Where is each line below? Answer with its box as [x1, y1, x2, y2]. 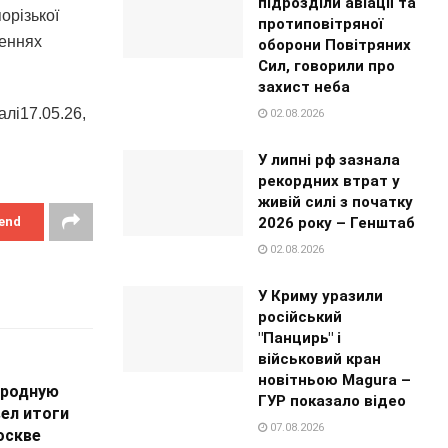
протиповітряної [258, 14, 384, 33]
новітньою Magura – [258, 370, 412, 389]
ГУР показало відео [258, 391, 407, 410]
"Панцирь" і [258, 328, 342, 347]
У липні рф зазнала [258, 150, 401, 169]
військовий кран [258, 349, 382, 368]
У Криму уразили [258, 286, 384, 305]
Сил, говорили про [258, 56, 396, 75]
